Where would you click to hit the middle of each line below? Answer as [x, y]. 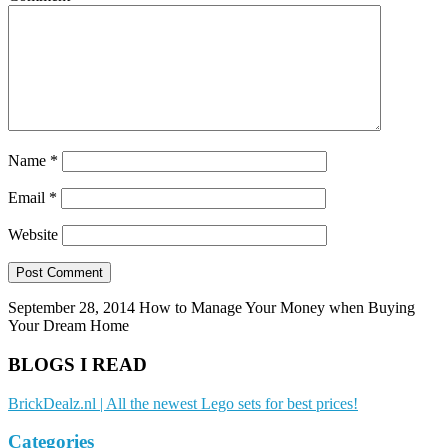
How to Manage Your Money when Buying [277, 308]
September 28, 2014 [71, 308]
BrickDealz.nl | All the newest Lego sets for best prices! [183, 403]
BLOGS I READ [77, 364]
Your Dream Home [68, 326]
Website [33, 235]
